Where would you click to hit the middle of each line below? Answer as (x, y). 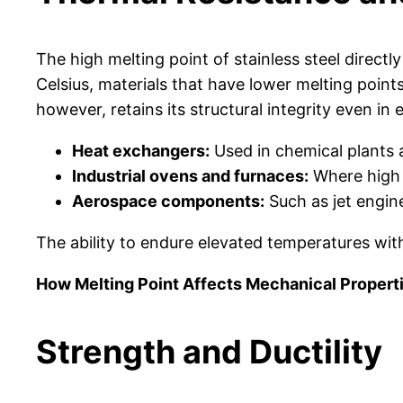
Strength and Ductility (209, 352)
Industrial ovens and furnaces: (190, 176)
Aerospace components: (168, 201)
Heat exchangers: (141, 151)
